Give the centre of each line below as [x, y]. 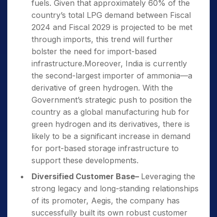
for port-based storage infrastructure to [105, 148]
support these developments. [85, 160]
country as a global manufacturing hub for [110, 112]
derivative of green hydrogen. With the [102, 88]
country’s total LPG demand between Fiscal [111, 15]
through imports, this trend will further [102, 39]
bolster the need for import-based [94, 51]
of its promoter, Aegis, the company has [106, 201]
